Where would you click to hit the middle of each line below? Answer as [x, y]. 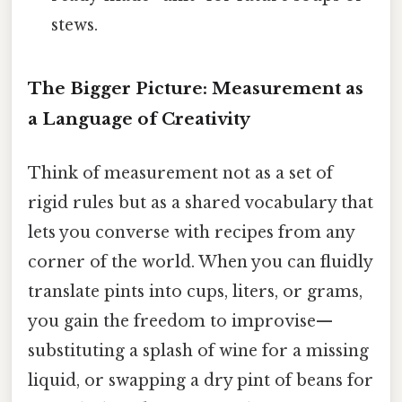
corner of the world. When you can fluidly [200, 262]
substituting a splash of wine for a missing [198, 350]
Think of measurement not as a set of [180, 173]
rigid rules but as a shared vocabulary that [201, 202]
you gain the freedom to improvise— [180, 321]
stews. [75, 26]
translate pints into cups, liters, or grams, [195, 291]
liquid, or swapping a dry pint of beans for [201, 380]
